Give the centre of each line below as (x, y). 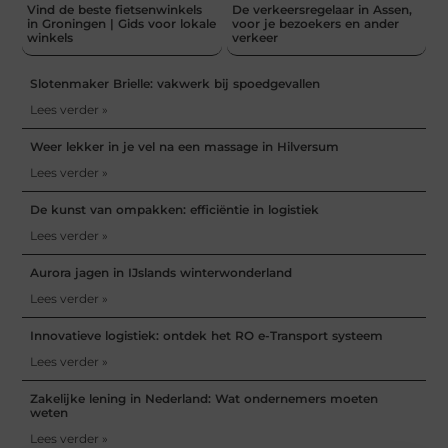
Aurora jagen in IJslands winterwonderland (161, 273)
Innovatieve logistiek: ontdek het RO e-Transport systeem (207, 336)
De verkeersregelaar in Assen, (321, 10)
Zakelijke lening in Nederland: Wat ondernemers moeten (204, 399)
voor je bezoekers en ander (315, 24)
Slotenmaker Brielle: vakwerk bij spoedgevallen (175, 84)
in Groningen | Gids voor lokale (122, 24)
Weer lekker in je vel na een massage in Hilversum (185, 147)
